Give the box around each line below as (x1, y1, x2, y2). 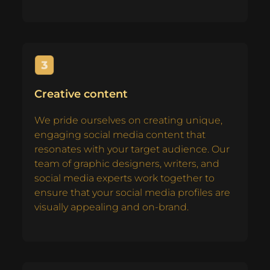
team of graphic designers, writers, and (34, 157, 219, 169)
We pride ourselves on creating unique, (34, 114, 222, 126)
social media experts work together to (34, 172, 215, 184)
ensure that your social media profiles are (34, 186, 230, 198)
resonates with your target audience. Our (34, 143, 230, 155)
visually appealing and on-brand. (34, 201, 189, 213)
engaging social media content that (34, 128, 206, 140)
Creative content (34, 87, 128, 101)
